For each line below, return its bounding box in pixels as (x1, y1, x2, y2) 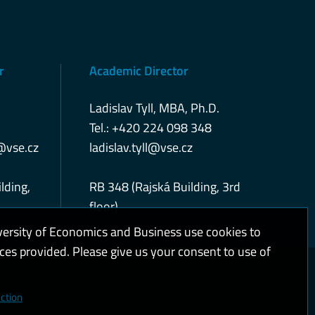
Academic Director (89, 61, 188, 80)
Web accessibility (95, 281, 176, 298)
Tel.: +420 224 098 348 (89, 118, 212, 137)
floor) (89, 197, 118, 216)
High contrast (193, 281, 259, 298)
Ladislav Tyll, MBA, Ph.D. (89, 98, 219, 117)
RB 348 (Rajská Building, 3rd (89, 177, 240, 196)
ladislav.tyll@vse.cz (89, 138, 193, 157)
